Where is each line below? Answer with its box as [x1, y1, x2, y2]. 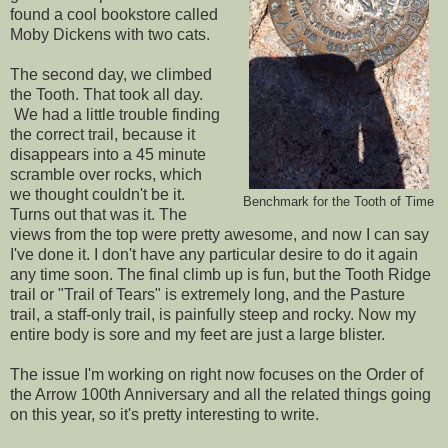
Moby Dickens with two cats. [10, 25, 210, 43]
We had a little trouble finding [10, 105, 220, 123]
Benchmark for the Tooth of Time [243, 194, 434, 209]
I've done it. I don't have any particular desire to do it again [10, 245, 418, 263]
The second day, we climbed [10, 65, 212, 83]
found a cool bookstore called [10, 5, 218, 23]
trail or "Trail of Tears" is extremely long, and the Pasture [10, 285, 405, 303]
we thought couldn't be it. [10, 185, 185, 203]
